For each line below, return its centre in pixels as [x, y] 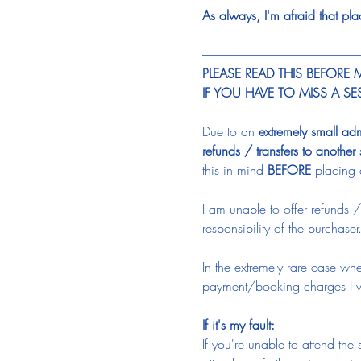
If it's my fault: [238, 325]
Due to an [230, 131]
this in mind [234, 170]
